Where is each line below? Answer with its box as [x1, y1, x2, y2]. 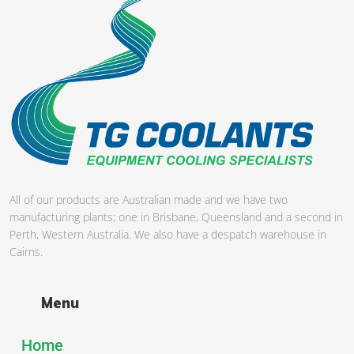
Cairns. [9, 244, 43, 260]
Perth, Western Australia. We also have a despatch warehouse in [9, 227, 326, 243]
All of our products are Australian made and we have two [9, 192, 288, 208]
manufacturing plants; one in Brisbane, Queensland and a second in [9, 209, 343, 225]
